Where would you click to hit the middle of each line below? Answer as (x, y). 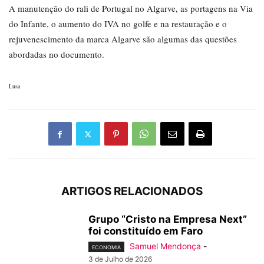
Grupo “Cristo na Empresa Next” (168, 220)
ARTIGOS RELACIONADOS (132, 192)
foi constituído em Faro (146, 231)
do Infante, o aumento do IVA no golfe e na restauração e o (118, 24)
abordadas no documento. (57, 55)
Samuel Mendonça (165, 246)
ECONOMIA (106, 247)
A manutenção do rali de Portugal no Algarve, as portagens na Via (131, 9)
